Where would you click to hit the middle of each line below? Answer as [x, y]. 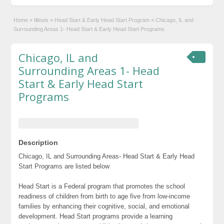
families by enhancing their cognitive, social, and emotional [104, 206]
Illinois [41, 20]
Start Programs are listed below [64, 166]
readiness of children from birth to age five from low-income [104, 196]
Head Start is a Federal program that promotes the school [102, 186]
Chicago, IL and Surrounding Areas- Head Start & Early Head [107, 156]
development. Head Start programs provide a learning [96, 216]
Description [38, 142]
